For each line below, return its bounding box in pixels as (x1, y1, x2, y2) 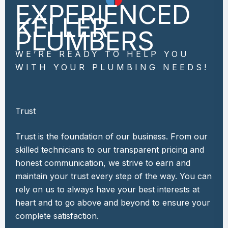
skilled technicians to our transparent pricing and (15, 145, 204, 155)
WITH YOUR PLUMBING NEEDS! (15, 62, 209, 72)
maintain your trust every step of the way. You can (15, 171, 212, 181)
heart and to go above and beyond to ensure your (15, 197, 210, 208)
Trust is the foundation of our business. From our (15, 131, 208, 141)
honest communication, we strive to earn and (15, 158, 190, 168)
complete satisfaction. (15, 211, 99, 221)
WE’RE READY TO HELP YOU (15, 49, 189, 59)
